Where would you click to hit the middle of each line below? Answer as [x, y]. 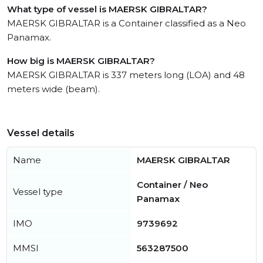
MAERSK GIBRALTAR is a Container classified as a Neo [127, 23]
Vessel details [41, 133]
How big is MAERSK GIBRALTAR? [81, 61]
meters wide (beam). [53, 89]
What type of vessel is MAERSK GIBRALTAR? [107, 9]
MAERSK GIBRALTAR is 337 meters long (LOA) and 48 [126, 75]
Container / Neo [172, 185]
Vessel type [38, 192]
